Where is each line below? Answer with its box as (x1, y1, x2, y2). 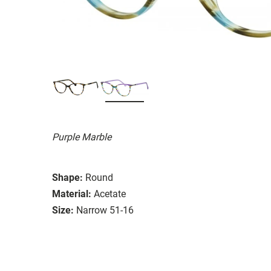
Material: (52, 188, 91, 200)
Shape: (52, 171, 83, 183)
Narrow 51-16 (76, 204, 134, 216)
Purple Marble (52, 131, 111, 143)
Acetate (94, 188, 126, 200)
